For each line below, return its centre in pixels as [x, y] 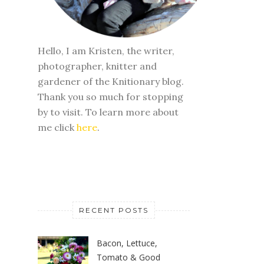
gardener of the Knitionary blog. [111, 81]
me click [57, 127]
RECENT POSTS [114, 210]
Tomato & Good [128, 257]
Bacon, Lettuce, [127, 243]
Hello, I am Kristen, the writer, [106, 50]
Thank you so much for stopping [110, 96]
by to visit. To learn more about [108, 112]
